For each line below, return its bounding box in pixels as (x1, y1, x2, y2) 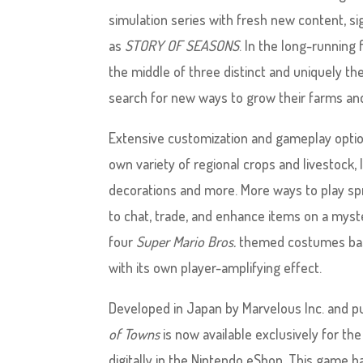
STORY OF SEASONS (125, 36, 240, 54)
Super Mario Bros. (136, 233, 237, 250)
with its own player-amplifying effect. (109, 258, 322, 276)
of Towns (109, 325, 160, 343)
